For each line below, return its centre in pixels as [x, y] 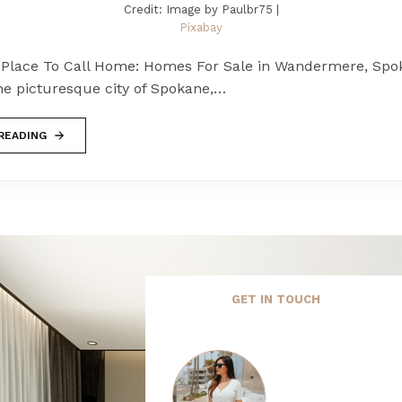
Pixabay [201, 28]
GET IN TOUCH [275, 300]
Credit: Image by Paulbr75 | [201, 10]
